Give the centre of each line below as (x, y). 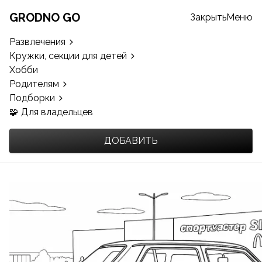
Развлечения (37, 42)
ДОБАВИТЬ (131, 141)
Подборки (32, 98)
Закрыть (208, 17)
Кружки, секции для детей (68, 56)
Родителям (34, 84)
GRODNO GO (45, 18)
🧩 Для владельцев (51, 112)
